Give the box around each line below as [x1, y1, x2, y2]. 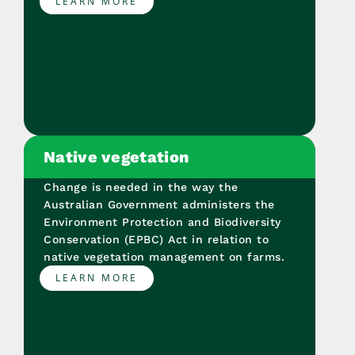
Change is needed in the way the [44, 181, 239, 194]
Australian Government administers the [44, 198, 275, 212]
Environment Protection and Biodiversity [44, 216, 281, 229]
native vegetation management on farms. [44, 250, 284, 264]
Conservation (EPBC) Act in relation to [44, 233, 269, 246]
